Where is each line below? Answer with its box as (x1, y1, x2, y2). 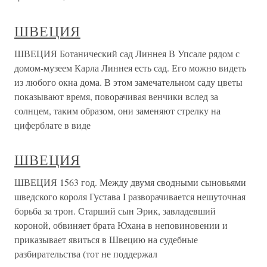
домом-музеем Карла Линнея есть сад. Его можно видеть (14, 61, 246, 74)
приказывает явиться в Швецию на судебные (14, 233, 198, 246)
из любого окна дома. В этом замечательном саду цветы (14, 76, 243, 88)
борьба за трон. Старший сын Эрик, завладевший (14, 204, 216, 217)
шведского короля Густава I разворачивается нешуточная (14, 190, 246, 203)
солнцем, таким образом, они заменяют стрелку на (14, 104, 221, 117)
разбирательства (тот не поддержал (14, 247, 157, 260)
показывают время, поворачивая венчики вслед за (14, 90, 218, 103)
